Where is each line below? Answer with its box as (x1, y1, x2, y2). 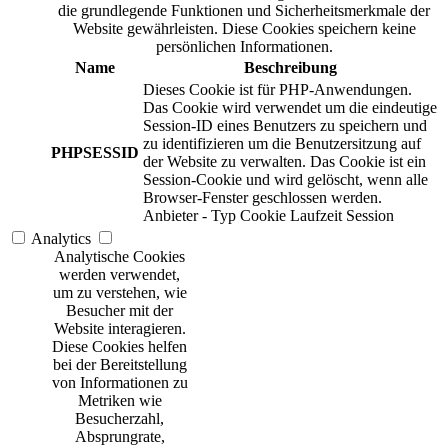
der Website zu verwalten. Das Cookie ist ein (143, 153, 426, 171)
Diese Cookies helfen (52, 338, 187, 356)
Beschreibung (243, 59, 337, 77)
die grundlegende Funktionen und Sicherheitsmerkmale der (58, 2, 430, 20)
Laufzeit (290, 207, 342, 225)
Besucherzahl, (75, 410, 164, 428)
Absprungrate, (74, 428, 165, 446)
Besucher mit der (66, 302, 173, 320)
